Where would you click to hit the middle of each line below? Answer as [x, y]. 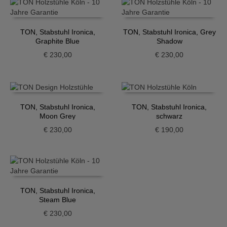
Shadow [169, 41]
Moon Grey [58, 116]
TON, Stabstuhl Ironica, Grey [169, 32]
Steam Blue [58, 200]
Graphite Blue [58, 41]
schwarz [169, 116]
